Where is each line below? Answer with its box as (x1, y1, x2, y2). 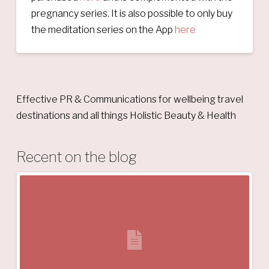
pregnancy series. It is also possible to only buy (31, 7, 232, 19)
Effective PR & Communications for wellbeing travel (16, 93, 243, 105)
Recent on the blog (16, 148, 137, 166)
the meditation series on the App (31, 23, 175, 35)
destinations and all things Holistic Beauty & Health (16, 109, 236, 121)
